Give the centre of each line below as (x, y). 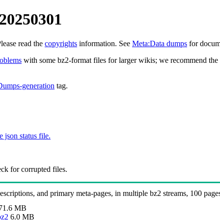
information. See (105, 43)
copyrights (61, 43)
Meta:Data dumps (160, 43)
